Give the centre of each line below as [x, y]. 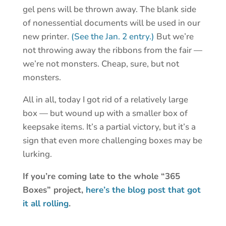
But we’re [174, 37]
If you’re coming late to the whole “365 [101, 177]
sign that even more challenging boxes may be [112, 141]
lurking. [37, 154]
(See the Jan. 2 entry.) [112, 37]
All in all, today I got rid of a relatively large [105, 100]
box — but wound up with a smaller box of [105, 114]
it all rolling [45, 204]
